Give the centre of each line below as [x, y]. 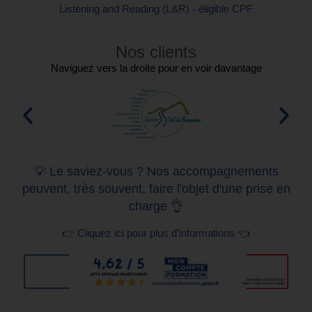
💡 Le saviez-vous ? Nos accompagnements [156, 171]
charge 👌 [156, 206]
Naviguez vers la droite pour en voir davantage [156, 68]
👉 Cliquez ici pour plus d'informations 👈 [156, 233]
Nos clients [156, 52]
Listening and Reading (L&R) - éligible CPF [156, 8]
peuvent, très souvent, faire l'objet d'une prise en [156, 188]
